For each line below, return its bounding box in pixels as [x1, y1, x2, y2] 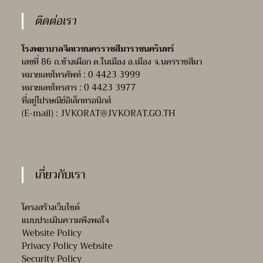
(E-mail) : [22, 106, 59, 122]
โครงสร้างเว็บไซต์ [22, 200, 80, 215]
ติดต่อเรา [35, 11, 77, 32]
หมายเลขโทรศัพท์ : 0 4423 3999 [22, 67, 141, 83]
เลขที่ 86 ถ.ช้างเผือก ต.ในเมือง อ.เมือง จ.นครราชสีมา [22, 54, 203, 70]
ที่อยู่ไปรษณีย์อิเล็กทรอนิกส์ [22, 93, 112, 109]
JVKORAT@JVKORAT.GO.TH [60, 106, 176, 122]
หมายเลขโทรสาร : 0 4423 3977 [22, 80, 137, 96]
